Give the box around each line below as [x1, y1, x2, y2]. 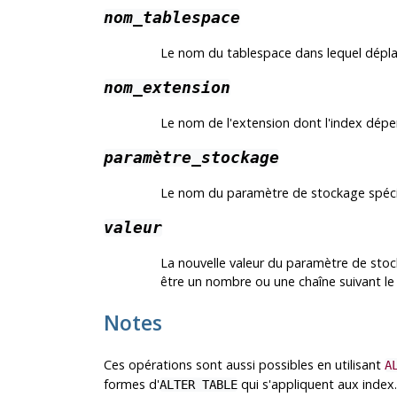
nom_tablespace [103, 9, 240, 27]
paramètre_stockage [103, 149, 279, 167]
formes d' [103, 376, 160, 393]
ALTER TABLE [159, 378, 237, 393]
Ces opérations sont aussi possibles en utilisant [103, 356, 385, 374]
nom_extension [103, 79, 230, 97]
